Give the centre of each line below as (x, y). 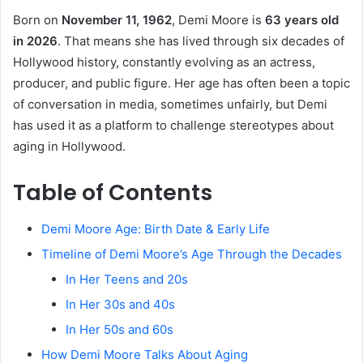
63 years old (302, 20)
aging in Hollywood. (69, 146)
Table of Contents (113, 192)
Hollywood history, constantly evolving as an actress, (164, 62)
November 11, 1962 (117, 20)
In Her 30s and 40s (120, 304)
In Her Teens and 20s (127, 279)
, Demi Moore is (218, 20)
